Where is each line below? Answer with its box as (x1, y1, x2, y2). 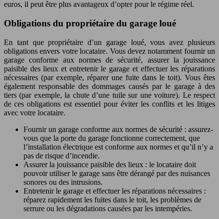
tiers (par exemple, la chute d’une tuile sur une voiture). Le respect (4, 90, 215, 99)
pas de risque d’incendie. (23, 151, 100, 160)
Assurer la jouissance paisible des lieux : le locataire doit (23, 160, 196, 169)
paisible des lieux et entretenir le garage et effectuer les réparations (4, 64, 215, 73)
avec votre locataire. (4, 108, 66, 117)
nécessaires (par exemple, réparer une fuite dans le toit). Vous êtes (4, 73, 215, 82)
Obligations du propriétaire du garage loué (4, 18, 176, 29)
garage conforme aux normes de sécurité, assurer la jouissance (4, 55, 215, 64)
